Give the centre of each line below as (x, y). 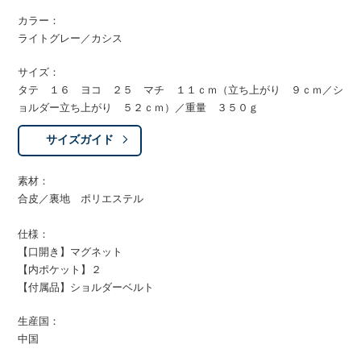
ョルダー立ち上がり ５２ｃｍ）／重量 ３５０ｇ (139, 107)
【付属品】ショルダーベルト (86, 287)
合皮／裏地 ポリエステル (81, 198)
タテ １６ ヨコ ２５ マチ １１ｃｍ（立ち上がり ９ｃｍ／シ (180, 89)
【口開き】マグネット (71, 251)
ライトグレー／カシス (71, 38)
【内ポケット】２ (60, 269)
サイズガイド (80, 140)
